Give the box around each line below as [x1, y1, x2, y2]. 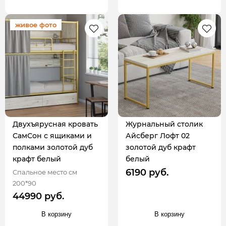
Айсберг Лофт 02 [126, 131, 190, 140]
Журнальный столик [126, 119, 203, 129]
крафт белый [13, 154, 61, 163]
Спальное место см [13, 167, 77, 176]
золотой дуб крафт [126, 142, 196, 152]
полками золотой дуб [13, 142, 93, 152]
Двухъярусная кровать [13, 119, 98, 129]
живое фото [15, 20, 56, 29]
